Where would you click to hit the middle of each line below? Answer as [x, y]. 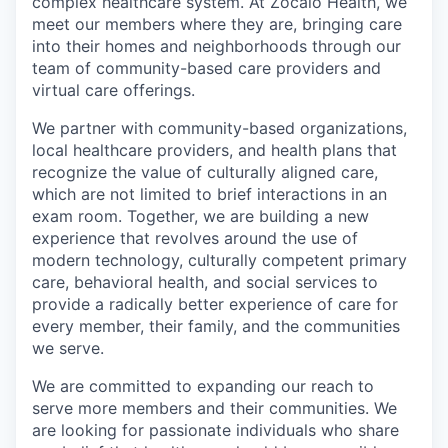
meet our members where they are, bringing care [217, 24]
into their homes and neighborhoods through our [216, 46]
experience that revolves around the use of [195, 238]
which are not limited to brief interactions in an [209, 194]
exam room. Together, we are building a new [200, 216]
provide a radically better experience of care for [215, 304]
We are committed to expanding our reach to [203, 386]
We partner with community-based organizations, [219, 128]
